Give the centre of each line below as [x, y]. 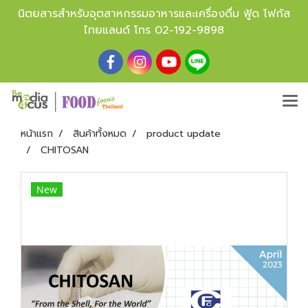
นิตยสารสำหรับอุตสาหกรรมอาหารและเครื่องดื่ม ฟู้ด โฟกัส [154, 14]
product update [184, 134]
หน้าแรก [37, 134]
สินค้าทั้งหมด [100, 134]
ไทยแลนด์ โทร [119, 30]
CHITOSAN [65, 150]
